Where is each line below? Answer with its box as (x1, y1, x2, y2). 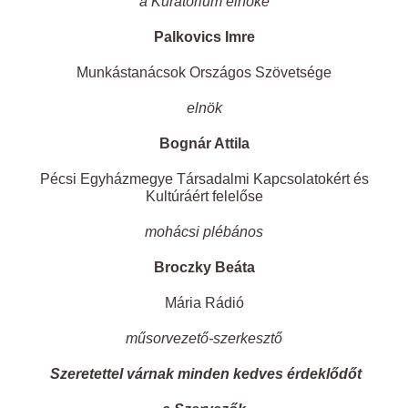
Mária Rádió (164, 295, 244, 311)
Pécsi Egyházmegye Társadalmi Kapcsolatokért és (39, 171, 369, 188)
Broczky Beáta (153, 260, 255, 276)
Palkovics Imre (153, 29, 255, 46)
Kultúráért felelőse (145, 189, 263, 205)
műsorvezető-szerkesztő (126, 331, 282, 347)
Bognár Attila (158, 136, 250, 152)
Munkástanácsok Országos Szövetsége (76, 65, 331, 81)
